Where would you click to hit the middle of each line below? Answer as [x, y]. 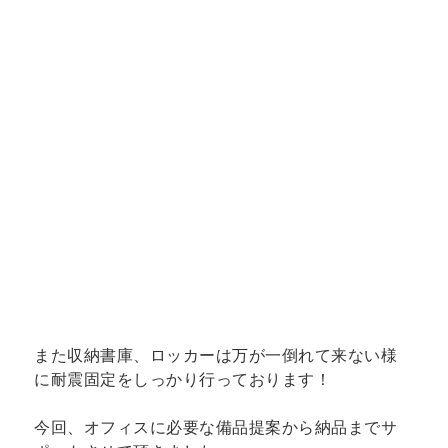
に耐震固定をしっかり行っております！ [183, 379]
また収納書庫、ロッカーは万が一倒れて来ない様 [216, 355]
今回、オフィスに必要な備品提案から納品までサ [216, 428]
